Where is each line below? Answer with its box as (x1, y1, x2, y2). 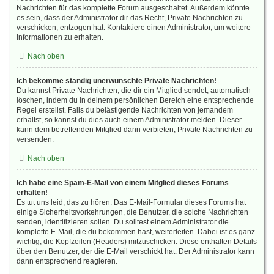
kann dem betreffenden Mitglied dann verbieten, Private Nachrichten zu (17, 125, 253, 134)
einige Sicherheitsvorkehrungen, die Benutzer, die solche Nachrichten (17, 208, 248, 217)
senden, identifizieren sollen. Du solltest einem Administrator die (17, 218, 229, 226)
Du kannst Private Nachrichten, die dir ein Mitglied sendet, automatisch (17, 86, 251, 95)
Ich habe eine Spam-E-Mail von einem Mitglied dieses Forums (17, 179, 229, 187)
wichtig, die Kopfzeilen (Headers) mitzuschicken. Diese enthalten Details (17, 237, 257, 246)
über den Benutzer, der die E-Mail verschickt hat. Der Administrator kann (17, 247, 254, 256)
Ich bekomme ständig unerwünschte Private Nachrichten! (17, 76, 217, 85)
